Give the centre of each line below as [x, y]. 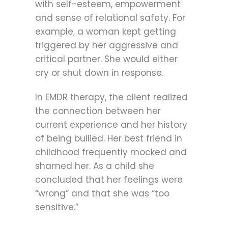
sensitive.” [58, 207]
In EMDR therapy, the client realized [111, 97]
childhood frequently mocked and [111, 152]
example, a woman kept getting [106, 31]
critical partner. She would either [106, 59]
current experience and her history [111, 125]
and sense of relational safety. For [110, 18]
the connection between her [98, 111]
